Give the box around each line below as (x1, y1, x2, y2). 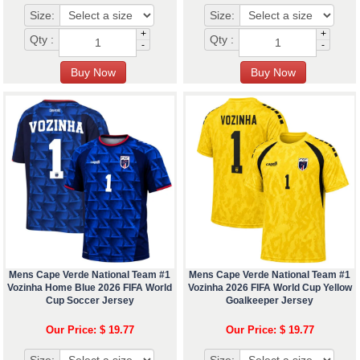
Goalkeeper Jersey (226, 295, 314, 307)
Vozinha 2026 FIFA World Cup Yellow (187, 282, 352, 294)
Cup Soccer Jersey (45, 295, 134, 307)
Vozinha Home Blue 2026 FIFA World (7, 282, 173, 294)
